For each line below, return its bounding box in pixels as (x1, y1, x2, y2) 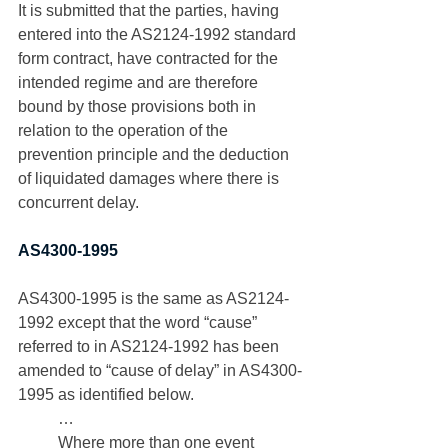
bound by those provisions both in (18, 98, 260, 115)
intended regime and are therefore (18, 74, 262, 91)
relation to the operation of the (18, 122, 232, 139)
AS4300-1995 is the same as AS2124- (18, 290, 289, 307)
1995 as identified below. (18, 386, 194, 403)
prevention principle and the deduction (18, 146, 293, 163)
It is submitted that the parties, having (18, 2, 283, 19)
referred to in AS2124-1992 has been (18, 338, 283, 355)
